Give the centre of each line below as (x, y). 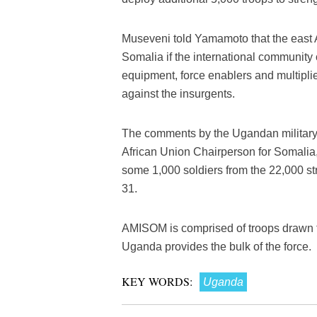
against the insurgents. (178, 94)
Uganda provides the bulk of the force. (217, 247)
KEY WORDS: (157, 281)
